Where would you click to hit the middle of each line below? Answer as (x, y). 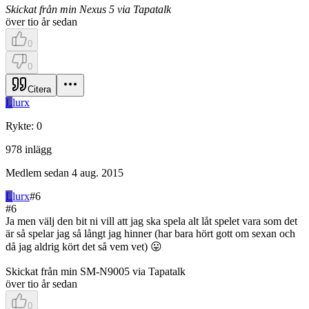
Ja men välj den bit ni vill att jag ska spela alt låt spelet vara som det (151, 221)
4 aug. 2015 (98, 172)
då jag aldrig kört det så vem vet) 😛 (84, 246)
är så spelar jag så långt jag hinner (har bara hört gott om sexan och (150, 233)
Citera (39, 89)
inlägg (38, 149)
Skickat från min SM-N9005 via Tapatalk (96, 271)
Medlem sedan (37, 172)
